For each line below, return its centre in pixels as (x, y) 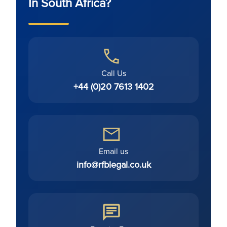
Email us (113, 151)
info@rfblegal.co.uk (113, 164)
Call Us (113, 73)
